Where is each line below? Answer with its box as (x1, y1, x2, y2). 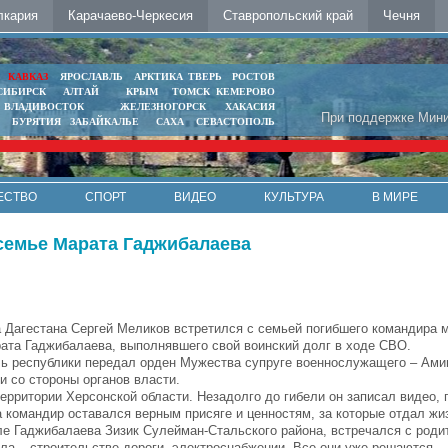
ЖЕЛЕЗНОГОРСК (120, 101, 207, 112)
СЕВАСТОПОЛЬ (195, 116, 275, 127)
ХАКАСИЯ (224, 101, 275, 112)
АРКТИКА (133, 71, 183, 82)
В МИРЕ (372, 190, 418, 204)
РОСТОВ (231, 71, 275, 82)
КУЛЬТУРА (264, 190, 324, 204)
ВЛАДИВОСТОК (4, 101, 85, 112)
